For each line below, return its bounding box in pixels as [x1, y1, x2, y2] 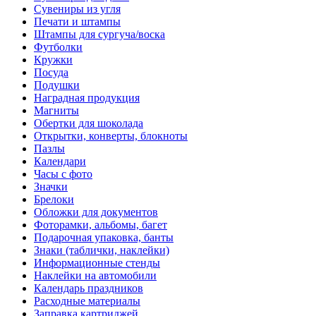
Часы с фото [34, 167, 92, 180]
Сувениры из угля [34, 2, 121, 15]
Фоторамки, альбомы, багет [34, 218, 167, 231]
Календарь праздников [34, 281, 143, 294]
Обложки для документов [34, 205, 158, 218]
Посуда [34, 66, 68, 78]
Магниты [34, 104, 79, 116]
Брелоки [34, 193, 74, 205]
